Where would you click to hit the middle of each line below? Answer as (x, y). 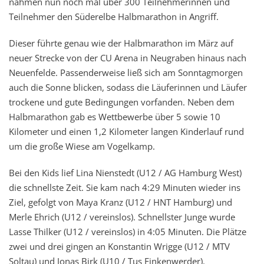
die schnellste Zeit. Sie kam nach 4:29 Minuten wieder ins (125, 187)
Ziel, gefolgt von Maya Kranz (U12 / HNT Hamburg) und (121, 202)
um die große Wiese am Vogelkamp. (82, 146)
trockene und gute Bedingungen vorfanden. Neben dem (122, 102)
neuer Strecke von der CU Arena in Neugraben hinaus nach (128, 57)
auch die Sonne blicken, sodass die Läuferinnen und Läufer (128, 87)
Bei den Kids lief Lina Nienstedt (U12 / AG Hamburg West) (125, 172)
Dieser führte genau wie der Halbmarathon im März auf (121, 43)
